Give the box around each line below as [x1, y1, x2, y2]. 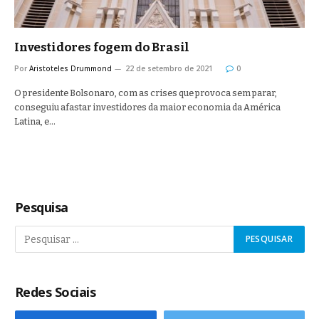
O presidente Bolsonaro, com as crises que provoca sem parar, [14, 88, 277, 98]
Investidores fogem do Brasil [14, 40, 190, 55]
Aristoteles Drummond [29, 63, 112, 73]
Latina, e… [14, 116, 56, 127]
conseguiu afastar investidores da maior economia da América [14, 102, 281, 113]
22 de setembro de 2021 [125, 63, 213, 73]
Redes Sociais [15, 283, 95, 300]
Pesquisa [15, 199, 68, 216]
